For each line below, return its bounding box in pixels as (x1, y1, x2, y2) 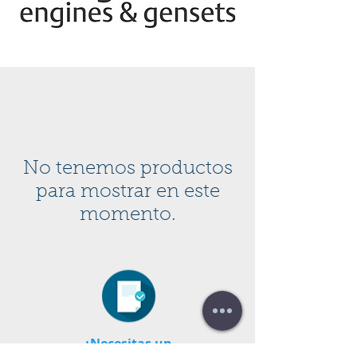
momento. (79, 206, 176, 225)
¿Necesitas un (83, 335, 172, 352)
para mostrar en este (35, 182, 220, 202)
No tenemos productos (22, 159, 233, 178)
